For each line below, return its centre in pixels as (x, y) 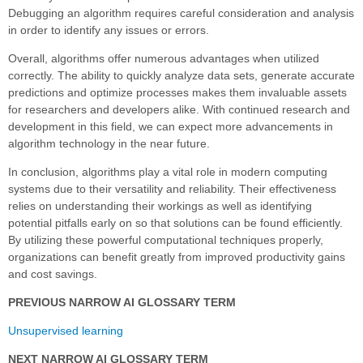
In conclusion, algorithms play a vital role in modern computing (168, 171)
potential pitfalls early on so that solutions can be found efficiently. (175, 222)
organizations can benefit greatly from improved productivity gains (177, 256)
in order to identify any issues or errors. (109, 30)
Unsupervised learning (66, 330)
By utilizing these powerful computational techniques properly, (166, 239)
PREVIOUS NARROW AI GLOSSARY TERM (122, 302)
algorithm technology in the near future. (109, 143)
